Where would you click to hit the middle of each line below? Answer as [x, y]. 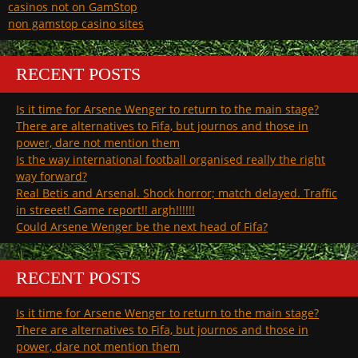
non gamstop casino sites [76, 24]
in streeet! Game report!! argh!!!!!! [105, 210]
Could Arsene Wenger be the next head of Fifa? [142, 227]
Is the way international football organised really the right [171, 160]
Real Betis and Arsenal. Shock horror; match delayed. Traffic [177, 193]
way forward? [52, 177]
